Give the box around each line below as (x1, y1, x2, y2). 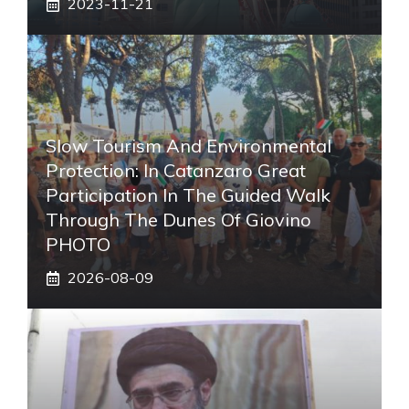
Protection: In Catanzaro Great (46, 159, 306, 183)
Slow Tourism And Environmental (46, 134, 331, 158)
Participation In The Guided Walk (46, 184, 330, 207)
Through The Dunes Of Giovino (46, 208, 311, 232)
